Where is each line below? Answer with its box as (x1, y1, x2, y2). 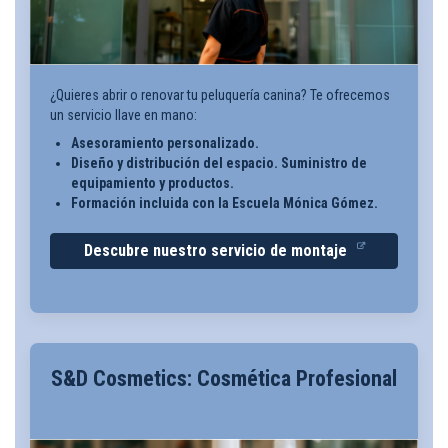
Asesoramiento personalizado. (71, 134, 259, 151)
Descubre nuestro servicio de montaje (83, 240, 351, 260)
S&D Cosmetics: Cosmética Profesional (51, 365, 397, 391)
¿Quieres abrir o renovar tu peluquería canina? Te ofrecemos (50, 87, 390, 104)
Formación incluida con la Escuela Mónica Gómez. (71, 194, 378, 211)
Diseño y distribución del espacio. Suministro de (71, 154, 367, 171)
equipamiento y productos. (71, 174, 234, 191)
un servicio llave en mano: (50, 107, 197, 124)
